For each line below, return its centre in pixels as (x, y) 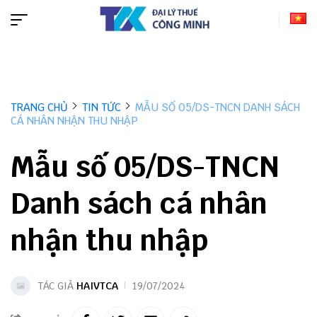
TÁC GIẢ (57, 286)
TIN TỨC (102, 107)
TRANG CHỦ (39, 107)
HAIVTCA (97, 286)
